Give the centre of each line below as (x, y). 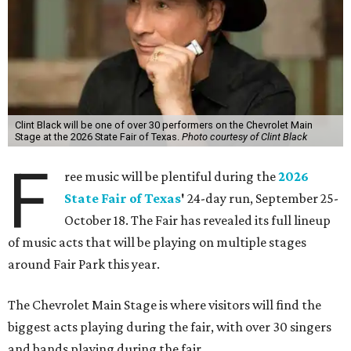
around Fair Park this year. (84, 264)
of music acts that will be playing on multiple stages (157, 242)
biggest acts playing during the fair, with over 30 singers (170, 327)
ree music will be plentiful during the (172, 177)
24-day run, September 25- (263, 199)
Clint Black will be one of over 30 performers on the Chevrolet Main (163, 125)
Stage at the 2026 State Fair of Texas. (98, 137)
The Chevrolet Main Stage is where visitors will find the (165, 305)
